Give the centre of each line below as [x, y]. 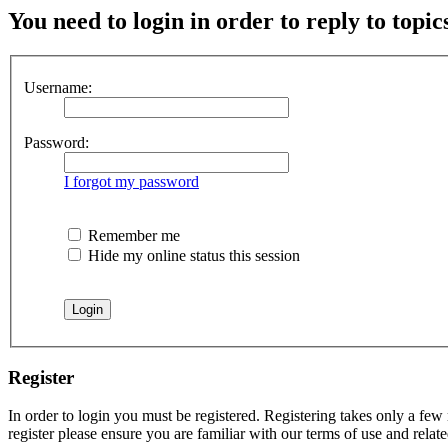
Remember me [132, 235]
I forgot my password [131, 181]
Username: [58, 87]
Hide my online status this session [192, 255]
